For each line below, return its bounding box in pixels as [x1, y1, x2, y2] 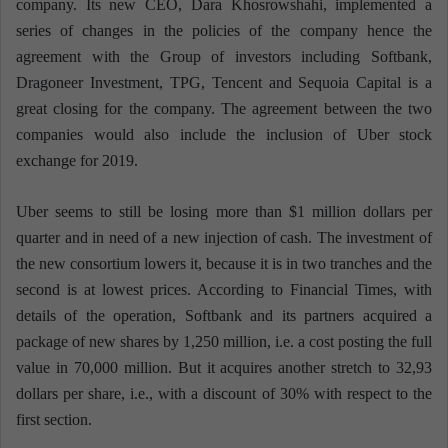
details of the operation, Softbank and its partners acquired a [16, 307, 432, 325]
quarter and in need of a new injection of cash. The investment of [16, 229, 432, 247]
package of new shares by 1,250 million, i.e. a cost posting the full [16, 333, 432, 351]
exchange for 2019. [16, 152, 138, 170]
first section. [16, 411, 92, 429]
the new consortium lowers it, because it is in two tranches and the [16, 255, 432, 273]
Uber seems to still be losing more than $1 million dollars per [16, 203, 432, 221]
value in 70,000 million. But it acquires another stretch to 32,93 [16, 359, 432, 377]
